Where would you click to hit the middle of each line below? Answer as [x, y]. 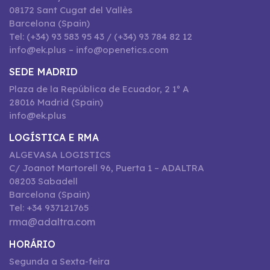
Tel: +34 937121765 [49, 208]
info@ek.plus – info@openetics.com [89, 50]
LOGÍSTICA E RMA [54, 137]
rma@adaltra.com [52, 222]
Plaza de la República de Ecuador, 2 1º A [99, 89]
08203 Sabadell [43, 181]
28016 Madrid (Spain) [56, 102]
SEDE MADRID [43, 72]
